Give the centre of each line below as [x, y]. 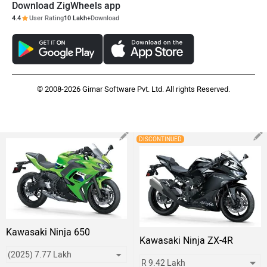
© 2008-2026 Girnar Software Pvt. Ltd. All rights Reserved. [133, 89]
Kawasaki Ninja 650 [48, 232]
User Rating [46, 18]
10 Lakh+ [77, 18]
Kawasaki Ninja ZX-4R [186, 240]
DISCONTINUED [160, 139]
